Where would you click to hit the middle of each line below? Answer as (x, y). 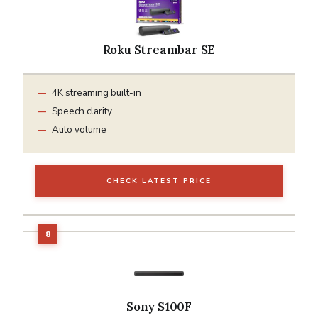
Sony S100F (159, 306)
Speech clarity (82, 111)
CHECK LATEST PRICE (159, 181)
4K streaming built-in (97, 92)
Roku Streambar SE (159, 49)
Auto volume (79, 129)
